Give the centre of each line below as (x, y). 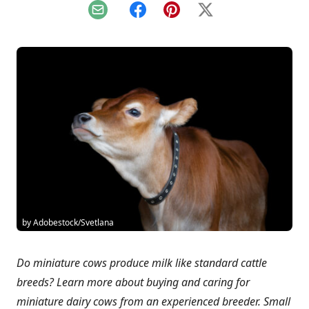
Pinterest (194, 17)
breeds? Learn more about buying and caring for (133, 282)
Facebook (162, 17)
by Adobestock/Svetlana (68, 222)
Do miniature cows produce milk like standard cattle (142, 262)
